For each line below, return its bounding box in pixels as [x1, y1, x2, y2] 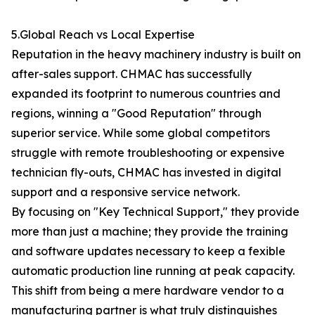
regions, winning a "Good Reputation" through [11, 106, 262, 120]
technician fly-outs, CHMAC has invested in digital [11, 165, 281, 179]
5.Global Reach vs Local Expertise [11, 27, 195, 41]
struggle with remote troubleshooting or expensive [11, 146, 285, 160]
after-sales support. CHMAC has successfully [11, 67, 252, 81]
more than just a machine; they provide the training [11, 224, 288, 238]
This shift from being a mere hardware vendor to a [11, 283, 284, 297]
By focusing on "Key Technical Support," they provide [11, 205, 300, 219]
